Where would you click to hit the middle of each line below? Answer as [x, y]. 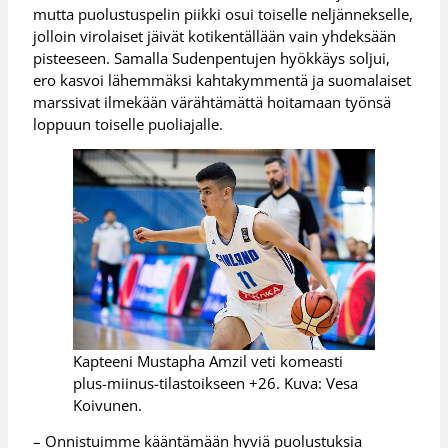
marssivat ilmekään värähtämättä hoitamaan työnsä [212, 101]
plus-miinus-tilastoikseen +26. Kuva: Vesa [216, 382]
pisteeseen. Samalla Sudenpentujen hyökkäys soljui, [212, 57]
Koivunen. [108, 404]
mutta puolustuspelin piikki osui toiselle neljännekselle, [223, 13]
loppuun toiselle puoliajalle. [128, 123]
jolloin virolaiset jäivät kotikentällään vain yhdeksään [215, 35]
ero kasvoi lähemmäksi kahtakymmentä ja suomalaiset [222, 79]
